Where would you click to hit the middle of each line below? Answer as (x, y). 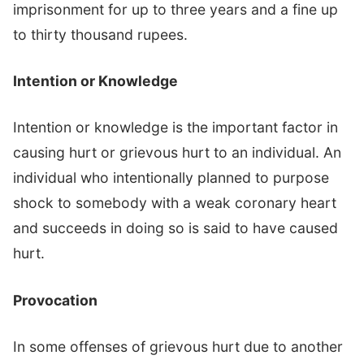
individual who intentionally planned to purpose (171, 178)
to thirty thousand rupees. (100, 34)
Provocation (55, 300)
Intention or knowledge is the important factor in (175, 128)
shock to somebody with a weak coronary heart (175, 203)
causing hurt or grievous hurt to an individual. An (177, 153)
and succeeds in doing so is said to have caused (175, 228)
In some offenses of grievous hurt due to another (178, 347)
